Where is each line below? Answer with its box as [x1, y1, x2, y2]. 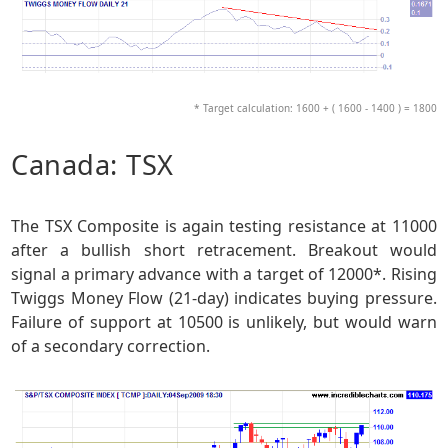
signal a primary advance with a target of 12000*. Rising [11, 262, 437, 285]
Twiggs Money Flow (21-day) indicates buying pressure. [11, 286, 437, 309]
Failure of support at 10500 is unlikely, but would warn [11, 310, 437, 333]
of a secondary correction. [11, 334, 211, 357]
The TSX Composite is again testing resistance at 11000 [11, 214, 437, 237]
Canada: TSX [11, 146, 174, 184]
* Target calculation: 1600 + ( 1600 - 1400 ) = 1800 [193, 101, 437, 116]
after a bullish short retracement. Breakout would [11, 238, 437, 261]
